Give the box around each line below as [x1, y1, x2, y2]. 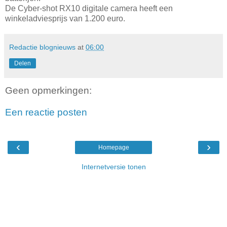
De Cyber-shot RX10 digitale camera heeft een [5, 4, 173, 13]
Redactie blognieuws [9, 43, 75, 51]
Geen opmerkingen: [5, 85, 92, 96]
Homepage [98, 143, 129, 151]
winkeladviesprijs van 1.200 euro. [5, 14, 125, 23]
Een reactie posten [5, 107, 87, 118]
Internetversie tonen [81, 162, 146, 171]
